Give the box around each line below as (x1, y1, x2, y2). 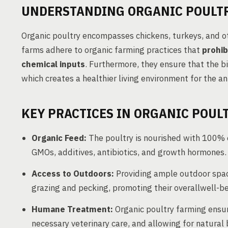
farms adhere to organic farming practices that (21, 44, 202, 55)
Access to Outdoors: (32, 168, 114, 179)
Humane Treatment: (32, 204, 113, 215)
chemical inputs (21, 59, 85, 70)
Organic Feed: (32, 132, 87, 144)
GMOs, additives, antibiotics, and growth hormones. (32, 147, 226, 158)
